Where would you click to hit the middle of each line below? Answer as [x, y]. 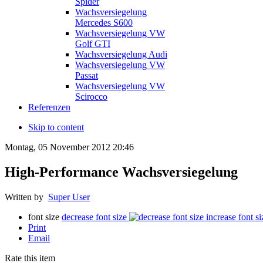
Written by [26, 197]
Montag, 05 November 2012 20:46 [69, 147]
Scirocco [91, 96]
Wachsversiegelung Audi [121, 54]
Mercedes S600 [104, 22]
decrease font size [94, 217]
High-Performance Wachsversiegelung [121, 172]
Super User [69, 197]
